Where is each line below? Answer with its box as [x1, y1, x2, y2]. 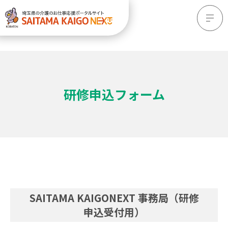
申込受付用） [83, 205, 145, 219]
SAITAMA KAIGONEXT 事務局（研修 [29, 190, 199, 205]
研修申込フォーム [63, 84, 165, 103]
